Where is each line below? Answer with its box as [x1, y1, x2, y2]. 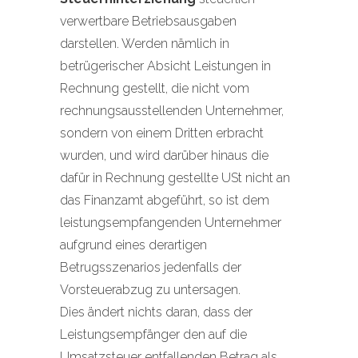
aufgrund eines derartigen [60, 237, 207, 253]
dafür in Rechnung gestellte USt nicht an [60, 170, 290, 185]
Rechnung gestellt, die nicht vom [60, 81, 249, 96]
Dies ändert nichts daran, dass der [60, 304, 253, 320]
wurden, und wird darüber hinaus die [60, 148, 268, 163]
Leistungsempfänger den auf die [60, 327, 247, 342]
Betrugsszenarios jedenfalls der [60, 260, 241, 275]
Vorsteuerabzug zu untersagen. [60, 282, 241, 297]
